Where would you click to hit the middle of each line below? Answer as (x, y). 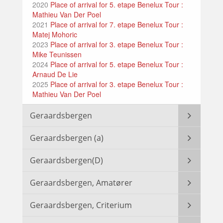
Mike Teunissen (57, 55)
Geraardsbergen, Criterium (81, 205)
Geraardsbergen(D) (66, 161)
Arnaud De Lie (55, 74)
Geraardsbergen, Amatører (81, 183)
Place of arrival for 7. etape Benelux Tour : (116, 25)
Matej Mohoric (55, 35)
